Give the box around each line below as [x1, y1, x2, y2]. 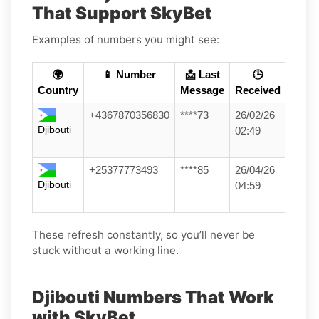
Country [38, 84, 78, 96]
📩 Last [184, 68, 220, 80]
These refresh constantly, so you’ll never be [32, 227, 255, 241]
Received [235, 84, 281, 96]
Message [180, 84, 224, 96]
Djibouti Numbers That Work [32, 286, 274, 308]
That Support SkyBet [32, 2, 212, 23]
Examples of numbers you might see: [32, 32, 219, 46]
